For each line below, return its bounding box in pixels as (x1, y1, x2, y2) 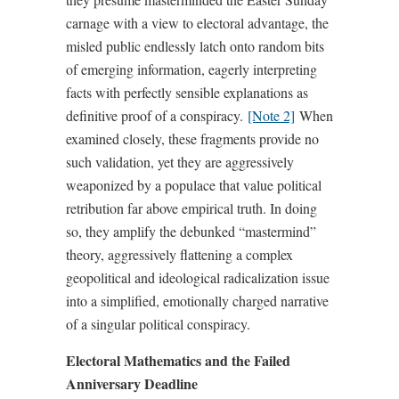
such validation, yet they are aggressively (66, 152, 294, 171)
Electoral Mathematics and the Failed (66, 350, 290, 370)
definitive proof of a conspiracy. (66, 106, 248, 125)
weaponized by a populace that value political (66, 175, 322, 194)
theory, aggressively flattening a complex (66, 245, 293, 264)
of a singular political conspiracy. (66, 314, 250, 333)
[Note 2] (248, 106, 295, 125)
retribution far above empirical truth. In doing (66, 199, 317, 217)
